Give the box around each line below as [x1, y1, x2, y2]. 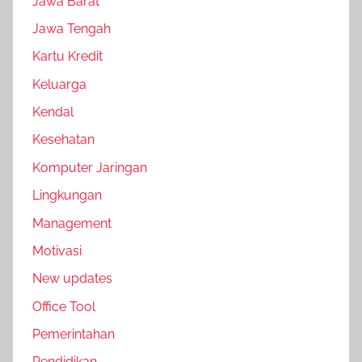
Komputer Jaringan [32, 159, 147, 175]
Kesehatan [32, 132, 95, 148]
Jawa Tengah [32, 20, 111, 36]
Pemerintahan [32, 326, 115, 343]
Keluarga [32, 76, 86, 92]
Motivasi [32, 242, 82, 259]
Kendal [32, 104, 74, 120]
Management [32, 215, 112, 231]
